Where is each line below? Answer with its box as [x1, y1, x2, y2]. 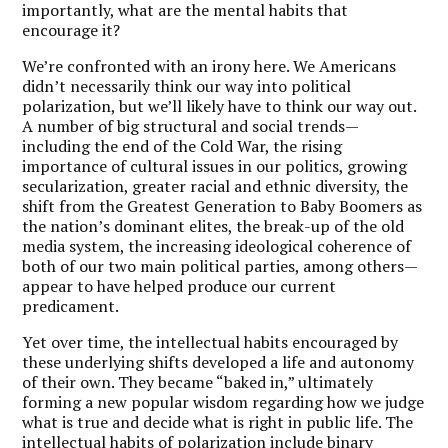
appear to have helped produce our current [22, 274, 337, 297]
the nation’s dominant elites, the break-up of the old [22, 214, 405, 237]
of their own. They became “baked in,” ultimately [22, 370, 374, 393]
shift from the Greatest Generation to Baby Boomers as [22, 194, 423, 217]
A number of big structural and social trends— [22, 114, 360, 137]
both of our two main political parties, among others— [22, 254, 419, 277]
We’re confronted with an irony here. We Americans [22, 54, 397, 77]
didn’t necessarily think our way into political [22, 74, 352, 97]
